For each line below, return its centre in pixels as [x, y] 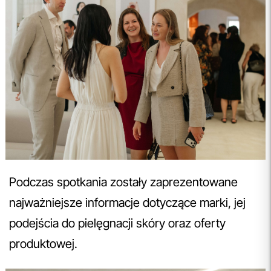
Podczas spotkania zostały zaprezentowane [123, 182]
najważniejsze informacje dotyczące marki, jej [127, 202]
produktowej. [45, 243]
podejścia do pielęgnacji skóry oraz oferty [117, 223]
